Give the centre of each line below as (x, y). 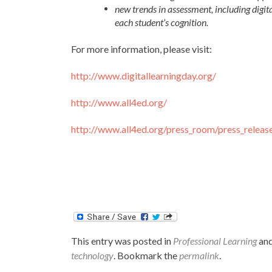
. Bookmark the (146, 256)
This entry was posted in (122, 241)
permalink (199, 256)
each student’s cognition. (161, 22)
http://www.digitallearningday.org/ (144, 76)
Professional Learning (215, 241)
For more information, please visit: (141, 49)
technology (92, 256)
